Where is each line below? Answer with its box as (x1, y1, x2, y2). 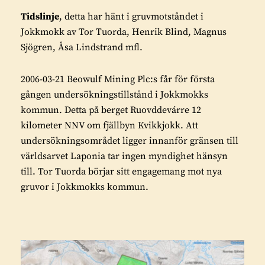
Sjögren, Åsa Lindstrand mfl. (21, 41, 143, 53)
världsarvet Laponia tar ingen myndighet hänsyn (21, 150, 228, 162)
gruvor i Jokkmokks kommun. (21, 181, 148, 193)
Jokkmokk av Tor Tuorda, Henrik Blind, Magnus (21, 26, 227, 38)
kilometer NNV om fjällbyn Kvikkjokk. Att (21, 119, 198, 131)
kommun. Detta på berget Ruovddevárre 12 (21, 104, 201, 116)
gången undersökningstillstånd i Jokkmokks (21, 89, 208, 101)
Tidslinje (21, 11, 59, 22)
